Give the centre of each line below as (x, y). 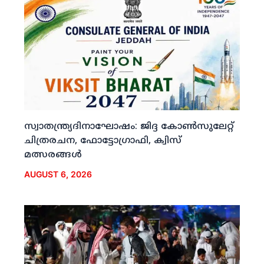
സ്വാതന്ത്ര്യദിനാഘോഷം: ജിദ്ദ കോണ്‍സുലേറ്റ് (129, 127)
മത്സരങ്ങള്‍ (53, 155)
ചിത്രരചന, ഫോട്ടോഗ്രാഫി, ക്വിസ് (103, 141)
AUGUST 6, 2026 (58, 174)
